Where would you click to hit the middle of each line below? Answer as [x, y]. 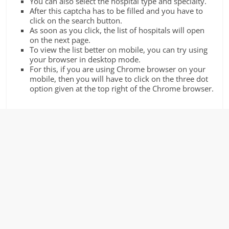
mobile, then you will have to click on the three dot [119, 78]
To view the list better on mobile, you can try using [119, 49]
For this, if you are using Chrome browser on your [118, 69]
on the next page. [60, 40]
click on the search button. [76, 20]
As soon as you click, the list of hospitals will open [117, 30]
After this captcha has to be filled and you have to [117, 10]
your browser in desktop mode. [85, 59]
